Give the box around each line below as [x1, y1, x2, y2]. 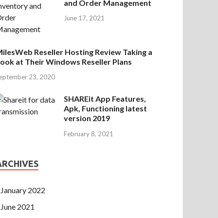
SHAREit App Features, [64, 94, 146, 104]
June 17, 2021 [64, 14, 105, 22]
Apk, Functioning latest [64, 104, 147, 113]
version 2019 [64, 113, 110, 123]
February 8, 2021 [64, 130, 114, 138]
